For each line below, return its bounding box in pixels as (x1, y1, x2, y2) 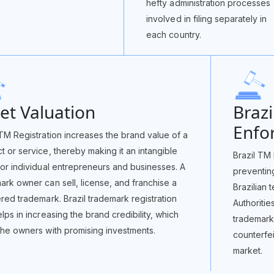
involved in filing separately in (146, 13, 267, 24)
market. (233, 245, 263, 256)
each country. (146, 29, 201, 40)
